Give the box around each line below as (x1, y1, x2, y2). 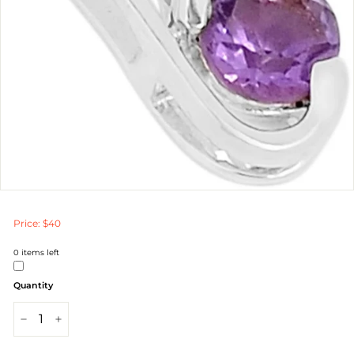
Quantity (13, 280, 53, 291)
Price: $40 (13, 217, 61, 229)
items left (19, 247, 59, 258)
